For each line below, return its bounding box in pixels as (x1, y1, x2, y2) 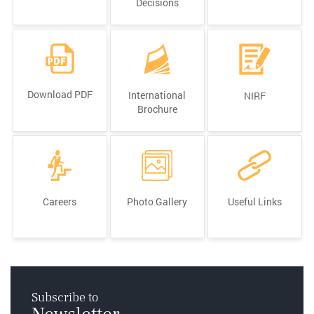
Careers (43, 194, 76, 208)
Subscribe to (32, 289, 98, 306)
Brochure (137, 102, 177, 116)
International (128, 88, 186, 102)
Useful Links (227, 194, 282, 208)
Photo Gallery (127, 194, 187, 208)
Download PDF (27, 87, 93, 101)
